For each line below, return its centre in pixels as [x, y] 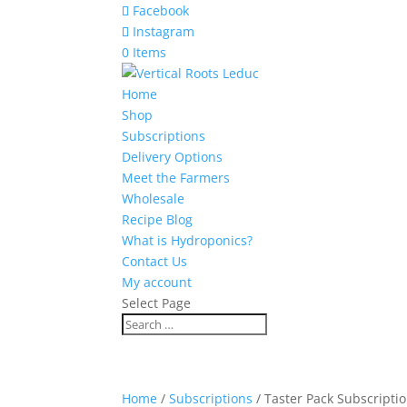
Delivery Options [173, 157]
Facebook [161, 10]
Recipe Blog [158, 219]
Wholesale [154, 199]
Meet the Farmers [176, 178]
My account [157, 282]
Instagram [164, 31]
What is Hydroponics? [188, 240]
